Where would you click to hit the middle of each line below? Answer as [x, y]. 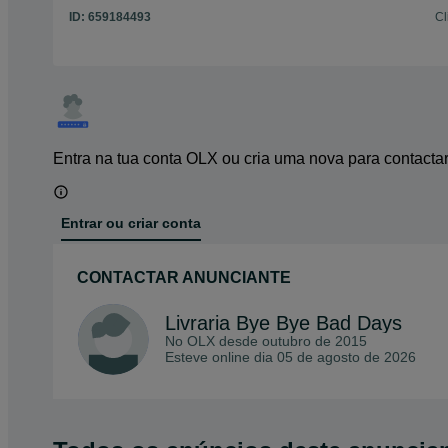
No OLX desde [213, 340]
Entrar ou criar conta [131, 223]
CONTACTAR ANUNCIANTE [184, 277]
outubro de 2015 [314, 340]
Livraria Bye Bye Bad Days [283, 322]
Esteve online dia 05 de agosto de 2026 [290, 356]
